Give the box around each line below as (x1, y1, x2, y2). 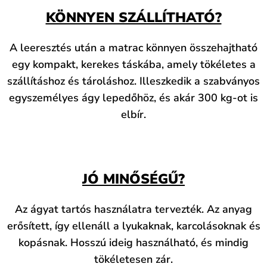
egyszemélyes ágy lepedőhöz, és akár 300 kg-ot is (9, 91, 258, 105)
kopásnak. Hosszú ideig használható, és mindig (18, 235, 249, 250)
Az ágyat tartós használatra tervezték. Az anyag (15, 201, 252, 216)
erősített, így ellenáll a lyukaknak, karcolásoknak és (7, 218, 260, 233)
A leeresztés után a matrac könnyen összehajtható (10, 41, 257, 55)
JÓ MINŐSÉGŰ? (82, 169, 185, 188)
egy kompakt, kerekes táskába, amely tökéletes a (11, 57, 256, 72)
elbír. (121, 107, 146, 122)
